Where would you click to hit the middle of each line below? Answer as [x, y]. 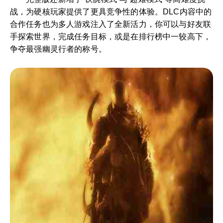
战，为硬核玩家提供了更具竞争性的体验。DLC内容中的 [111, 12]
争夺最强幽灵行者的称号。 [58, 49]
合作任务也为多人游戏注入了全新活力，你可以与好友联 [111, 24]
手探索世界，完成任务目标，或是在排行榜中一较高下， [111, 37]
